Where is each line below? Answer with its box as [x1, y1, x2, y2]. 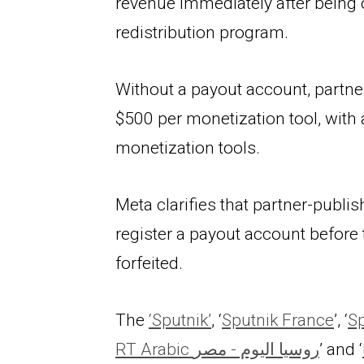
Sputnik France [222, 310, 334, 330]
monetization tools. [115, 137, 260, 158]
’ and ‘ [319, 339, 362, 359]
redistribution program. [115, 22, 288, 42]
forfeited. [115, 253, 183, 273]
